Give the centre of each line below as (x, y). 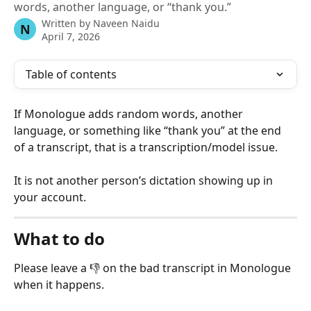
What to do (59, 238)
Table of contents (71, 74)
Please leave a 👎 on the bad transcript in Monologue (154, 268)
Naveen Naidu (126, 23)
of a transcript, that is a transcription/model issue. (146, 147)
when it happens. (59, 285)
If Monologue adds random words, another (130, 114)
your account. (50, 197)
